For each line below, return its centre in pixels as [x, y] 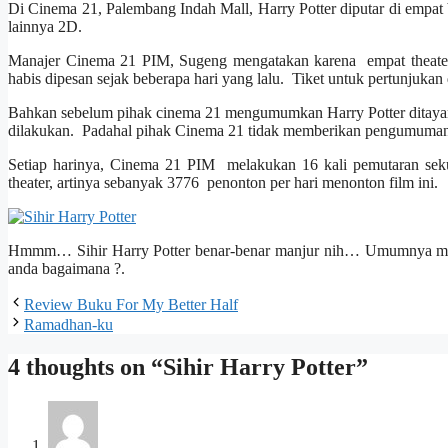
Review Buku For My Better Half [131, 305]
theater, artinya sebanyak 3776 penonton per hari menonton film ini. [223, 183]
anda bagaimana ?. [66, 269]
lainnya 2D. [45, 27]
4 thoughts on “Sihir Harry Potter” [188, 367]
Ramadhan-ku [68, 325]
